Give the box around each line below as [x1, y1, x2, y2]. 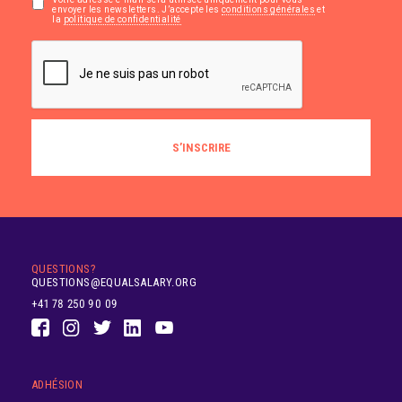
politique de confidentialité [63, 14, 181, 25]
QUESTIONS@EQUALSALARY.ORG [31, 275, 197, 290]
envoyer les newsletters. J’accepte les [52, 4, 223, 15]
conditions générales [222, 4, 316, 15]
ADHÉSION [31, 377, 83, 391]
